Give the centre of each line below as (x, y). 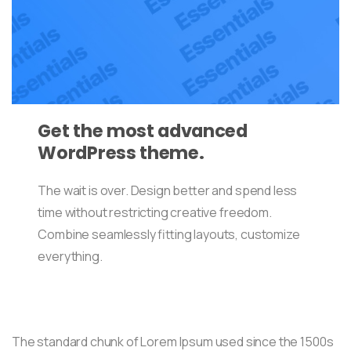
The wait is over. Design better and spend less (168, 190)
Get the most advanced (143, 130)
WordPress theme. (121, 152)
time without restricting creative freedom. (155, 212)
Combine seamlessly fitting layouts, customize (169, 234)
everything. (70, 256)
